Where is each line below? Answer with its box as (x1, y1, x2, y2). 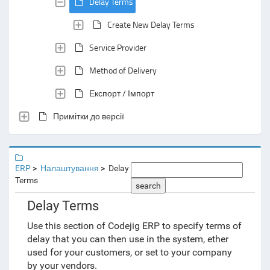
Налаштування (40, 163, 99, 173)
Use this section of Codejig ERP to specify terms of (27, 220, 242, 231)
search (135, 181, 161, 190)
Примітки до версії (53, 110, 124, 122)
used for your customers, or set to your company (27, 246, 232, 258)
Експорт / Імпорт (89, 87, 154, 99)
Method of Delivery (89, 64, 157, 76)
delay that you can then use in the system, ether (27, 233, 228, 245)
